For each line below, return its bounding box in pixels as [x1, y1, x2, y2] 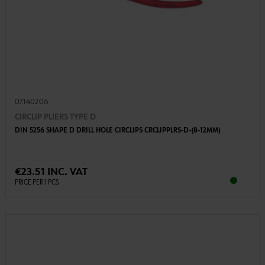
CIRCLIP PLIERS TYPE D [14, 112, 96, 121]
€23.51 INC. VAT [14, 166, 88, 177]
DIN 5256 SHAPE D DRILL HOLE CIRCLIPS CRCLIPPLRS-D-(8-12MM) [14, 127, 221, 134]
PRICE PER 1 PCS [14, 179, 59, 186]
